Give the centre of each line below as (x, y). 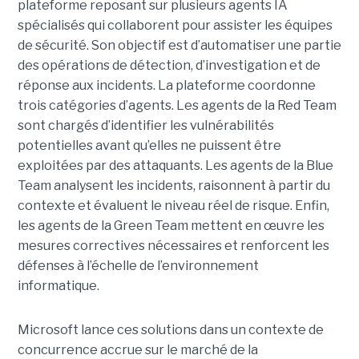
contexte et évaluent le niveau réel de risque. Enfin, (173, 206)
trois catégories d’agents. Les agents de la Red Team (177, 106)
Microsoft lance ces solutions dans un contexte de (170, 330)
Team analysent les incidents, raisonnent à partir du (173, 186)
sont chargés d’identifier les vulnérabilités (145, 126)
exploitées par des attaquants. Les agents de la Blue (175, 166)
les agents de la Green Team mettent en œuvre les (171, 226)
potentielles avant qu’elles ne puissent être (149, 146)
